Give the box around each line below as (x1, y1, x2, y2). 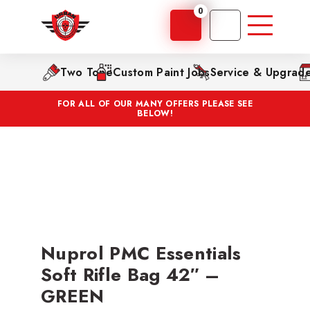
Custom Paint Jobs (113, 64, 210, 80)
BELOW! (137, 107, 173, 120)
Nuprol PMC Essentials (41, 239, 241, 266)
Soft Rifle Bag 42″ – (41, 261, 220, 288)
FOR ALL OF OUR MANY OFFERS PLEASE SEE (57, 98, 253, 110)
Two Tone (60, 64, 113, 80)
